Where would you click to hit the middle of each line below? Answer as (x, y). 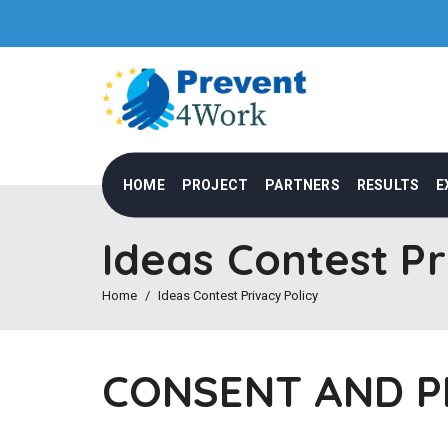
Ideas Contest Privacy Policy (238, 296)
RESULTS (388, 184)
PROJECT (215, 184)
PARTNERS (302, 184)
